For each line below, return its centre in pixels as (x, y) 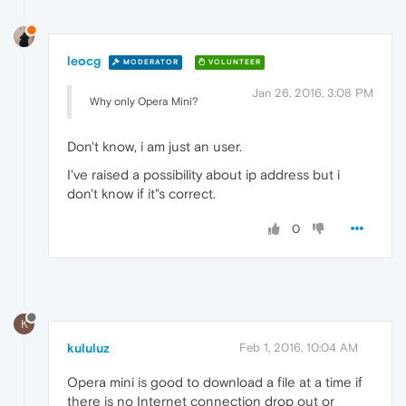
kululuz (88, 348)
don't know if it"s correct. (141, 194)
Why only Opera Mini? (144, 102)
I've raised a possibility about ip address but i (203, 175)
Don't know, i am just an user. (155, 147)
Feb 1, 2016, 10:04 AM (299, 347)
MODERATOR (150, 62)
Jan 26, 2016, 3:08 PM (313, 93)
